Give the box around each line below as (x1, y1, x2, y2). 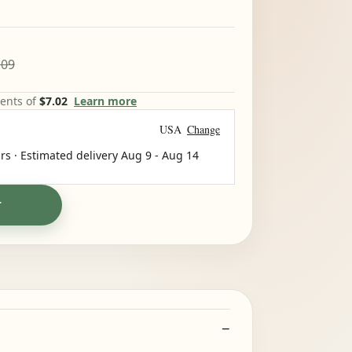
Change (187, 122, 220, 137)
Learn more (74, 93, 137, 108)
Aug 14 (162, 148, 199, 163)
